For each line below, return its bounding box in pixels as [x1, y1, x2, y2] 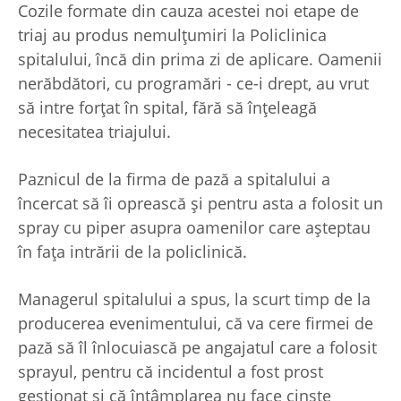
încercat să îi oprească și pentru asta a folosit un [18, 192, 383, 214]
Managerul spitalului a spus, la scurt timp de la [18, 287, 371, 310]
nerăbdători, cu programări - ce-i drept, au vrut [18, 72, 369, 94]
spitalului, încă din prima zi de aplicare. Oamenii [18, 47, 382, 70]
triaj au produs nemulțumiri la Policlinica [18, 23, 327, 46]
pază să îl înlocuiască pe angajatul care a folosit [18, 336, 377, 358]
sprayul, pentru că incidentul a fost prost [18, 360, 323, 382]
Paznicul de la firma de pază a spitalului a [18, 167, 330, 190]
